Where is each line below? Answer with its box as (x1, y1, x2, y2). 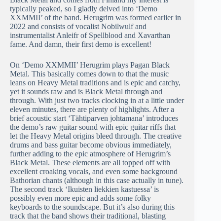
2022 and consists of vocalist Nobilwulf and (10, 22, 147, 31)
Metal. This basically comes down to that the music (10, 70, 169, 78)
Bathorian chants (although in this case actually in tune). (10, 176, 184, 185)
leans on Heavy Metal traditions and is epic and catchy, (10, 78, 181, 87)
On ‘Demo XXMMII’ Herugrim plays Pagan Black (10, 61, 170, 70)
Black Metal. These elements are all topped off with (10, 158, 170, 167)
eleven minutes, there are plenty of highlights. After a (10, 105, 174, 114)
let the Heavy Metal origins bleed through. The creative (10, 132, 182, 141)
